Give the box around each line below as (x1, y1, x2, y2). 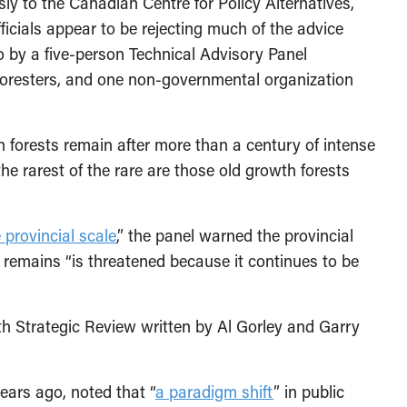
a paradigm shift (155, 380, 273, 402)
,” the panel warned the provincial (116, 223, 353, 246)
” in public (273, 380, 344, 402)
